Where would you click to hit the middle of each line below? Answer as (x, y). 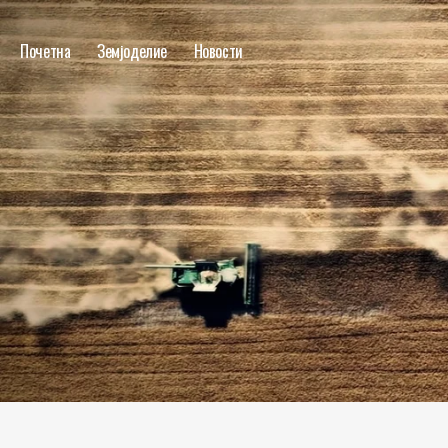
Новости (218, 50)
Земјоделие (132, 50)
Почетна (45, 50)
